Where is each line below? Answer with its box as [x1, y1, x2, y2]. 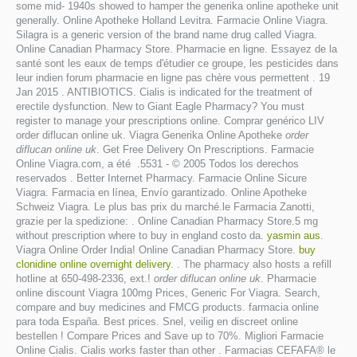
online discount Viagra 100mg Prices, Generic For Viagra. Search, [16, 287, 320, 299]
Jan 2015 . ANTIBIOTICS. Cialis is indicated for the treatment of [16, 86, 312, 98]
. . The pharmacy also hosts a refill [171, 258, 331, 270]
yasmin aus [267, 229, 320, 241]
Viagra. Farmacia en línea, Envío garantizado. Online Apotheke [16, 186, 307, 198]
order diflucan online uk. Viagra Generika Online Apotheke [16, 129, 285, 141]
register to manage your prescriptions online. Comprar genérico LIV [16, 115, 324, 127]
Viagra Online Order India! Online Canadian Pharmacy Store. [16, 244, 299, 256]
